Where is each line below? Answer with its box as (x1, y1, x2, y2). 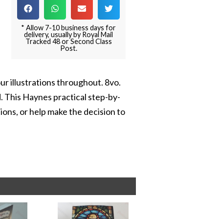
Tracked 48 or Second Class (25, 37, 112, 46)
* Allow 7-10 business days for (21, 23, 116, 32)
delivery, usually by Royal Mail (24, 30, 113, 39)
